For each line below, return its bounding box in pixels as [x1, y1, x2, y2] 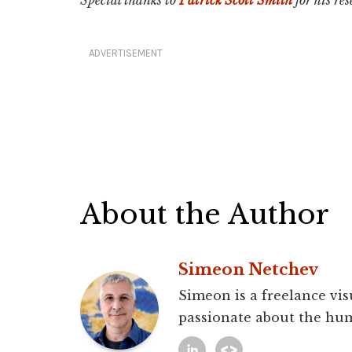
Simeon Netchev [178, 259, 318, 279]
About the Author [80, 196, 329, 231]
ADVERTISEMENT [89, 46, 163, 59]
